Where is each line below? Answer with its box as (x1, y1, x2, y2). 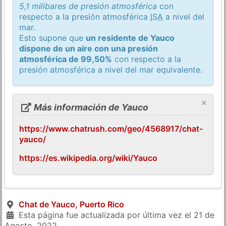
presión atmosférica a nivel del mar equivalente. (19, 64, 203, 75)
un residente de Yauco (86, 32, 175, 43)
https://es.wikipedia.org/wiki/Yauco (19, 152, 158, 163)
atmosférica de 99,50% (19, 53, 112, 64)
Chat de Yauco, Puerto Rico (18, 199, 124, 209)
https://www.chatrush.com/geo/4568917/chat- (19, 123, 203, 134)
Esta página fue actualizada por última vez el (16, 209, 194, 220)
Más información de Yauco (31, 101, 148, 112)
